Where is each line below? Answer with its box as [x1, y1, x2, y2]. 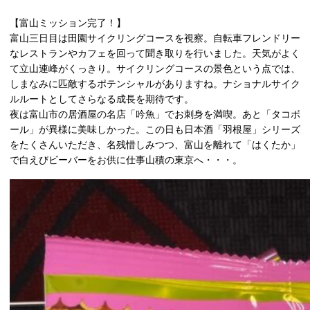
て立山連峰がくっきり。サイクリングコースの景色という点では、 [10, 62, 300, 74]
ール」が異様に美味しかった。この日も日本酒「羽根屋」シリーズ [10, 123, 300, 135]
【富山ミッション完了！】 [10, 17, 126, 28]
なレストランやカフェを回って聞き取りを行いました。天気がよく [10, 47, 300, 59]
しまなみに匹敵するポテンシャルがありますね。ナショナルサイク [10, 77, 300, 89]
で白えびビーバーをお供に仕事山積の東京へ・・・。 [10, 154, 242, 165]
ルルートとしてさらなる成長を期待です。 [10, 93, 194, 104]
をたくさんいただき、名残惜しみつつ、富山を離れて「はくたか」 [10, 138, 300, 150]
